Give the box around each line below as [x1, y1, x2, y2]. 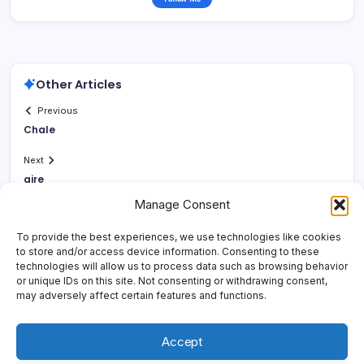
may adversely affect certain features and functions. [16, 289, 266, 301]
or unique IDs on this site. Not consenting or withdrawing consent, [16, 275, 327, 287]
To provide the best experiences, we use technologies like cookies [16, 231, 341, 243]
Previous [37, 105, 79, 117]
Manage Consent [134, 197, 230, 212]
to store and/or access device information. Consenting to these [16, 245, 319, 258]
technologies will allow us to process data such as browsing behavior [16, 260, 348, 272]
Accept [162, 333, 202, 349]
